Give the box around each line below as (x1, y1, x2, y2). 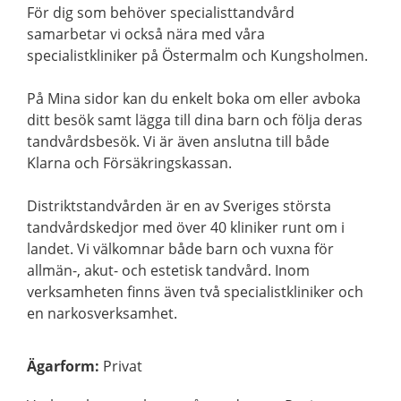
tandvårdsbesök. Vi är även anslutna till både (27, 132, 329, 151)
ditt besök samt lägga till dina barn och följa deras (27, 110, 363, 130)
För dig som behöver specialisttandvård (27, 3, 294, 22)
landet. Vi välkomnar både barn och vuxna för (27, 239, 334, 259)
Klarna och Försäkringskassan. (27, 153, 232, 173)
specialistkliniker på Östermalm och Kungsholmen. (27, 46, 368, 65)
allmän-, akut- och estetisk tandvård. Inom (27, 260, 310, 280)
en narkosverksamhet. (27, 303, 177, 323)
